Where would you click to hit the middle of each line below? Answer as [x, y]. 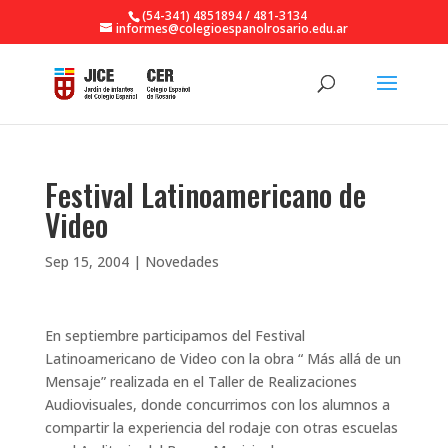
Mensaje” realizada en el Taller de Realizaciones [200, 381]
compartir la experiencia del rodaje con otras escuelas [221, 427]
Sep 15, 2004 [86, 261]
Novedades [181, 261]
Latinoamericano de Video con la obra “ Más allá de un [222, 358]
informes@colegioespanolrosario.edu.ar [231, 28]
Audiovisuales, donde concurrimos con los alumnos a [217, 404]
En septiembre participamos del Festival [174, 335]
